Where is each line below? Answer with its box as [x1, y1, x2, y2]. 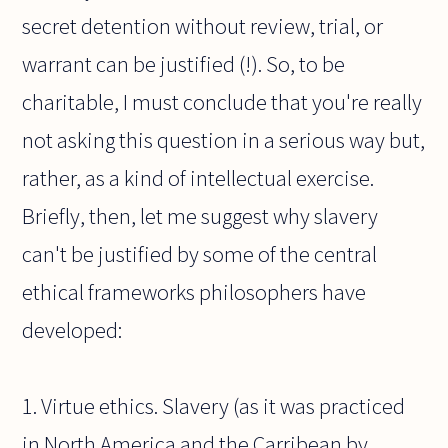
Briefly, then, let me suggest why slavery [22, 202, 379, 231]
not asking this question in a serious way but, [22, 126, 426, 155]
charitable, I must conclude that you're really [22, 88, 423, 117]
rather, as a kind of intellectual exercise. [22, 164, 375, 193]
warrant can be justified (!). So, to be [22, 50, 346, 79]
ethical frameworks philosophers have [22, 278, 367, 307]
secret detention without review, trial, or [22, 12, 384, 41]
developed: [22, 316, 123, 345]
